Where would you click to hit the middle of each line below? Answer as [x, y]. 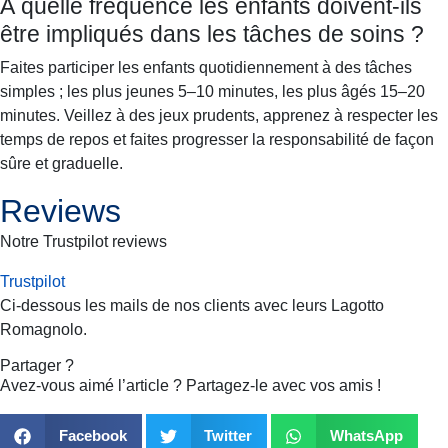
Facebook [92, 436]
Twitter [228, 436]
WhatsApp [366, 436]
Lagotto [357, 305]
